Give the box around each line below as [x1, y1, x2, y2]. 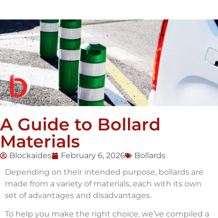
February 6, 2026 [61, 150, 125, 160]
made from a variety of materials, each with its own [5, 179, 201, 188]
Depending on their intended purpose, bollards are [5, 167, 203, 177]
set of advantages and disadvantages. [5, 190, 151, 200]
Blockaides [9, 150, 52, 160]
